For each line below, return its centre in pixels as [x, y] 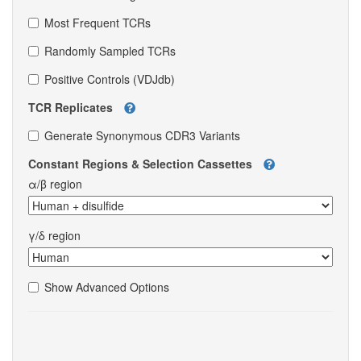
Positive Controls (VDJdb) [110, 79]
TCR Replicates [72, 107]
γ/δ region [54, 235]
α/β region [55, 183]
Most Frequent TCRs [98, 22]
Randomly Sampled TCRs [110, 50]
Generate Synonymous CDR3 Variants [142, 135]
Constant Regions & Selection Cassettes [142, 163]
